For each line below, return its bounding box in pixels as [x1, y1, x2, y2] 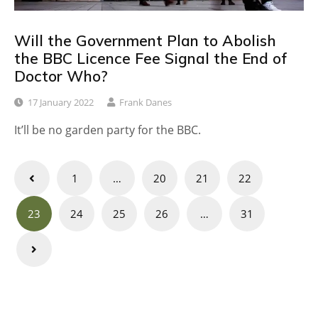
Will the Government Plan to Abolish [14, 31, 276, 50]
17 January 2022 [28, 96, 94, 109]
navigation [13, 183, 115, 209]
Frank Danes [119, 96, 172, 109]
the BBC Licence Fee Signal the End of [14, 48, 287, 67]
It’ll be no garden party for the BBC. [14, 122, 201, 138]
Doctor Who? [14, 66, 108, 85]
